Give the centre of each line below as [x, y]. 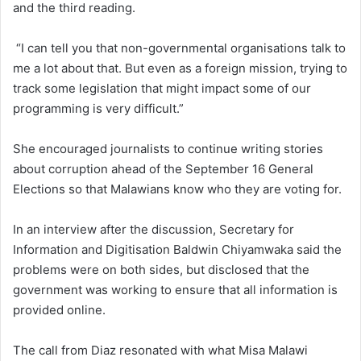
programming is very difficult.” [98, 109]
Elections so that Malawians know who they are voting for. [177, 189]
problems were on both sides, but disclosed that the [161, 270]
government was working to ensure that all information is [175, 290]
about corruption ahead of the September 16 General [163, 169]
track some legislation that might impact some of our [162, 89]
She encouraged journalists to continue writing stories [168, 149]
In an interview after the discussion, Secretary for [154, 230]
